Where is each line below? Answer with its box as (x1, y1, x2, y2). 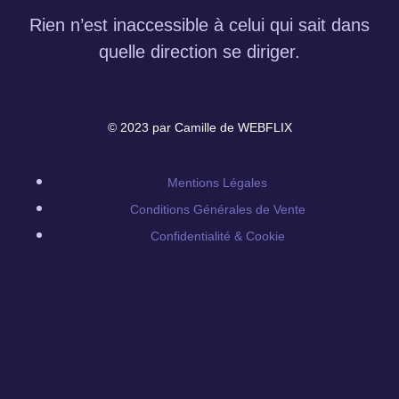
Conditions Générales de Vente (129, 202, 305, 217)
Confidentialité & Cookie (150, 229, 285, 244)
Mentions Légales (167, 175, 267, 191)
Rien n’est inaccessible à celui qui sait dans (29, 14, 370, 35)
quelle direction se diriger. (99, 41, 300, 61)
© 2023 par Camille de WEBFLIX (107, 119, 292, 134)
